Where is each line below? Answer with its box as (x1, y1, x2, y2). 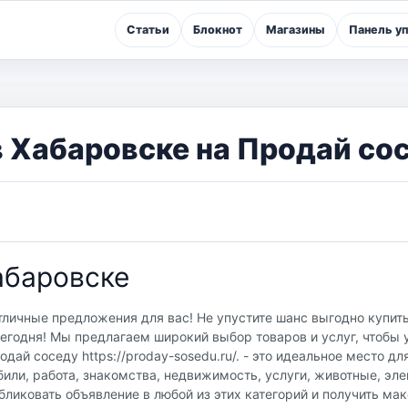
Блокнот (193, 23, 242, 36)
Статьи (127, 23, 169, 36)
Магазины (266, 23, 325, 36)
